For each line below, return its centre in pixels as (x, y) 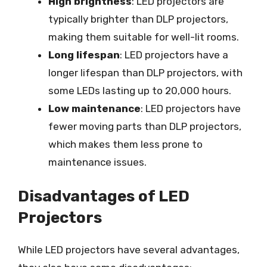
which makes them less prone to (125, 144)
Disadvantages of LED (104, 196)
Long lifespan (84, 55)
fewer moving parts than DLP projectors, (145, 126)
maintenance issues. (97, 162)
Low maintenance (94, 108)
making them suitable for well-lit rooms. (144, 37)
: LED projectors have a (174, 55)
